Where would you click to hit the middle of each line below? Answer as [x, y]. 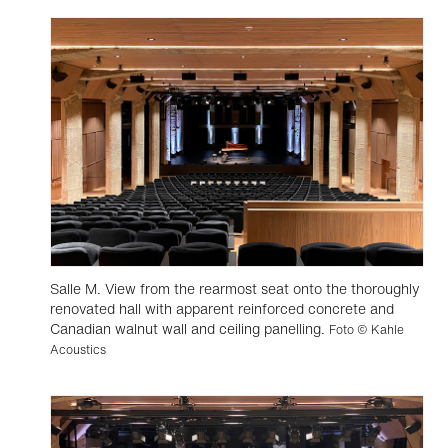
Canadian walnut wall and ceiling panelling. [189, 328]
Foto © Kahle [366, 329]
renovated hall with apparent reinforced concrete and [222, 308]
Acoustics [78, 349]
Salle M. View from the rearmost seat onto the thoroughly [235, 288]
